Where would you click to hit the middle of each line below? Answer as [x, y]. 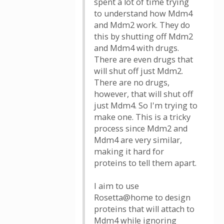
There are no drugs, [132, 82]
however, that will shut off [143, 94]
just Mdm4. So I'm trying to [146, 105]
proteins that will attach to [144, 209]
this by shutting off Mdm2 [143, 36]
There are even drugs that [143, 59]
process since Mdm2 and [141, 128]
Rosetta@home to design [142, 197]
